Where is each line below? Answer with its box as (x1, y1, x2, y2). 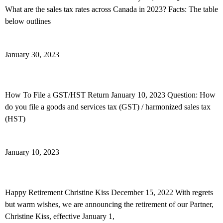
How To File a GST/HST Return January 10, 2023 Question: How (5, 91, 216, 99)
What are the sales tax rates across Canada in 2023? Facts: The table (5, 5, 218, 13)
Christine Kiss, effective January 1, (5, 212, 114, 221)
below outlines (5, 17, 51, 25)
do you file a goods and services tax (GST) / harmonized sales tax (5, 103, 211, 111)
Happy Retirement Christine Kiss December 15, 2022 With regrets (5, 188, 213, 197)
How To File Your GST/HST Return (5, 69, 141, 80)
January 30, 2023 (5, 50, 59, 59)
